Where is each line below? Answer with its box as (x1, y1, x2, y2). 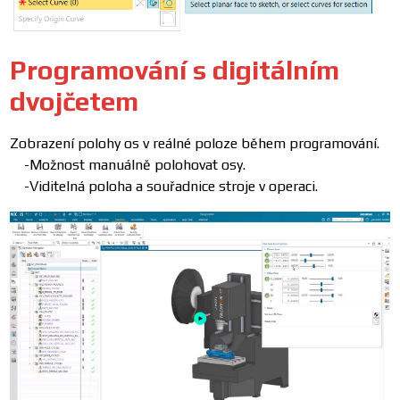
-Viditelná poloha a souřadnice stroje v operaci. (10, 178, 319, 196)
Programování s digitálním (10, 54, 340, 87)
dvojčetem (10, 86, 139, 118)
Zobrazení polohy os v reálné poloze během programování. (10, 135, 380, 153)
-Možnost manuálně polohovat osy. (10, 156, 246, 174)
